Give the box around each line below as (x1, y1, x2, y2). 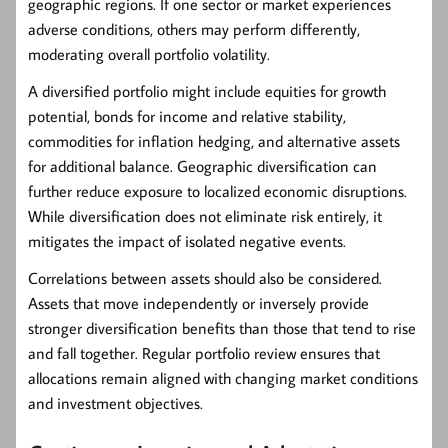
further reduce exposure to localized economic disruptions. (28, 181, 407, 202)
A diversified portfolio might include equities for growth (28, 81, 386, 102)
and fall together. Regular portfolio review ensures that (28, 343, 380, 364)
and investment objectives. (28, 393, 203, 414)
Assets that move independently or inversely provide (28, 293, 369, 314)
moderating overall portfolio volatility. (28, 44, 270, 65)
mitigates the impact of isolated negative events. (28, 231, 346, 252)
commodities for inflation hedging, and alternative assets (28, 131, 400, 152)
